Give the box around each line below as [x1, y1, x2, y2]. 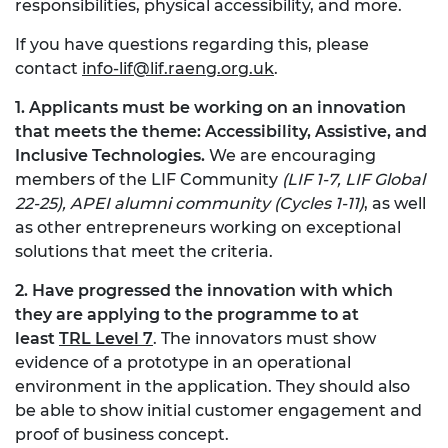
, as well [364, 193, 426, 213]
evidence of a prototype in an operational [15, 352, 351, 372]
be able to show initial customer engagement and [15, 400, 422, 420]
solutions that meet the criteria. [15, 241, 273, 261]
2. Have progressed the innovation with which [15, 280, 393, 300]
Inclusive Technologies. [15, 145, 209, 165]
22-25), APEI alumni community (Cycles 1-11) [15, 193, 364, 213]
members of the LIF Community [15, 169, 282, 189]
